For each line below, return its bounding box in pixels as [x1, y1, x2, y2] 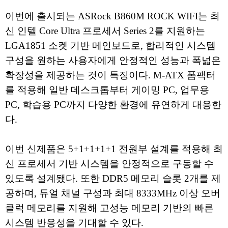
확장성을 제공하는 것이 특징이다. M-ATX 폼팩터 [5, 69, 216, 80]
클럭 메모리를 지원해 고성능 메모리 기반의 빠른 [5, 202, 214, 213]
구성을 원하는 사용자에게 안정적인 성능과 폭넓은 [5, 54, 221, 66]
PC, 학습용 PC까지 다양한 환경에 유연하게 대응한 [5, 99, 221, 110]
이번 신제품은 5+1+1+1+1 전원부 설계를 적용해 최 [5, 143, 223, 154]
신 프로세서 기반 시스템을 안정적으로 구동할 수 [5, 158, 214, 169]
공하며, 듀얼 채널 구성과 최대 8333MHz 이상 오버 [5, 187, 220, 198]
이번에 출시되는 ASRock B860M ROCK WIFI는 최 [5, 10, 220, 21]
